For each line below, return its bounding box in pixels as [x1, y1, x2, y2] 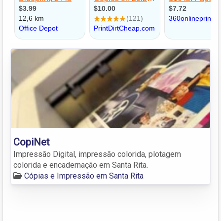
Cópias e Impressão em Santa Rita [24, 171, 144, 181]
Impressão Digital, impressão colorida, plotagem [13, 149, 181, 159]
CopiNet [13, 136, 50, 148]
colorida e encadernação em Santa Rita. [13, 160, 148, 170]
